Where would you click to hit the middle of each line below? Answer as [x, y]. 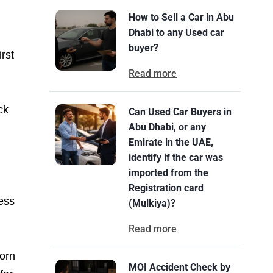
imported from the [169, 173]
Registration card [166, 188]
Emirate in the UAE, [171, 142]
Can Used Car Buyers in [180, 112]
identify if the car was [176, 158]
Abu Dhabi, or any [168, 127]
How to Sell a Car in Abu [182, 17]
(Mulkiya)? [152, 203]
